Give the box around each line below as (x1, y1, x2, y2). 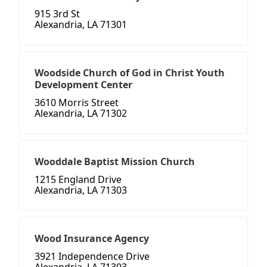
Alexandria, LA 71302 (35, 107, 127, 120)
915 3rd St (35, 7, 80, 21)
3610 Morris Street (35, 96, 119, 110)
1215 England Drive (35, 173, 122, 187)
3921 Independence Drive (35, 250, 150, 263)
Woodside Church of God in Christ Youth (35, 66, 225, 80)
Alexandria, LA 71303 (35, 184, 127, 197)
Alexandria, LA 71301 (35, 18, 127, 32)
